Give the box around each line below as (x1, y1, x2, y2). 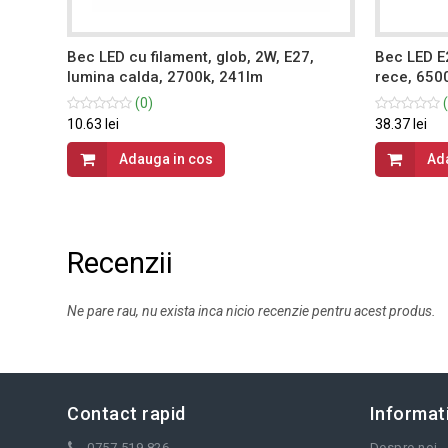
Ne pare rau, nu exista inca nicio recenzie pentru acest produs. (67, 302, 437, 319)
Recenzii (67, 245, 174, 280)
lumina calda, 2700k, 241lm (67, 67, 264, 86)
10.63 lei (67, 115, 120, 132)
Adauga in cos (119, 150, 214, 167)
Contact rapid (67, 402, 186, 424)
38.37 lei (374, 115, 427, 132)
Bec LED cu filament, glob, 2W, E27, (67, 47, 315, 66)
